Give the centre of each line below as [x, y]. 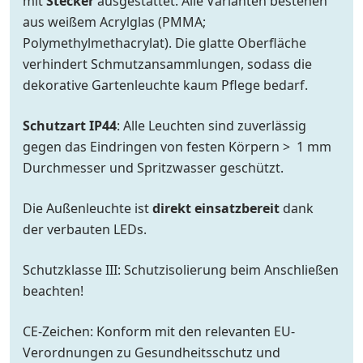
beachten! [53, 290]
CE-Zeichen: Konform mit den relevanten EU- [159, 331]
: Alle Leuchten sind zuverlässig [211, 125]
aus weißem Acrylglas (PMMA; [114, 21]
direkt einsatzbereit [216, 208]
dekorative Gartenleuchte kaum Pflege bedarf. [165, 85]
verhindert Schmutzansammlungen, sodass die [167, 64]
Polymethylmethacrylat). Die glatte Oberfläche [164, 43]
